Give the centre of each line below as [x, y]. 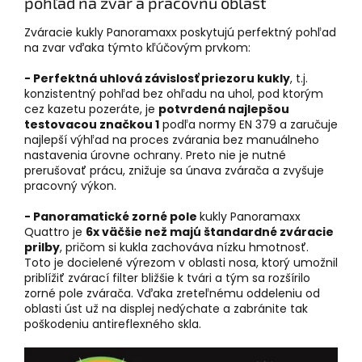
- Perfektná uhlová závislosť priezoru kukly [157, 78]
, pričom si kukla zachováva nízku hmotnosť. [184, 247]
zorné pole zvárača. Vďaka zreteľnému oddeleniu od [172, 293]
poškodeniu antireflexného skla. [113, 324]
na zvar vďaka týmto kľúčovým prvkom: [137, 47]
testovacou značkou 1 [92, 124]
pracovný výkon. [70, 185]
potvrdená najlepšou [224, 109]
